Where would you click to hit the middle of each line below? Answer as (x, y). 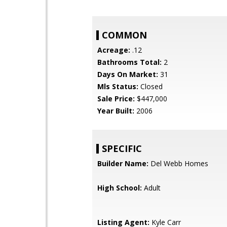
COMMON (124, 35)
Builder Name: (123, 163)
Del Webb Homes (178, 163)
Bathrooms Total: (129, 62)
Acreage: (114, 50)
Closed (150, 86)
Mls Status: (118, 86)
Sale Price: (116, 99)
